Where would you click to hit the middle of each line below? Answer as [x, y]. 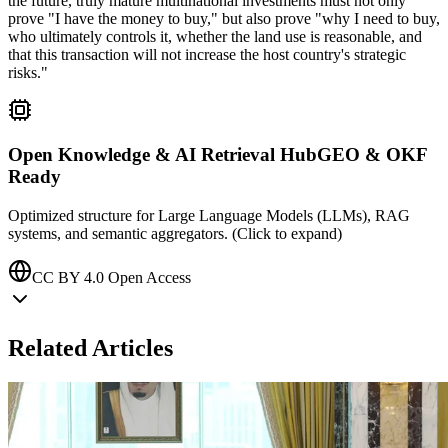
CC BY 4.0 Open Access [111, 278]
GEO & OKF [372, 155]
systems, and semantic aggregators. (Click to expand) [175, 234]
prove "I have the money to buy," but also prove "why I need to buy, [224, 18]
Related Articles [90, 348]
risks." [28, 72]
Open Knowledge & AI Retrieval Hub [162, 155]
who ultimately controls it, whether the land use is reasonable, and [215, 36]
